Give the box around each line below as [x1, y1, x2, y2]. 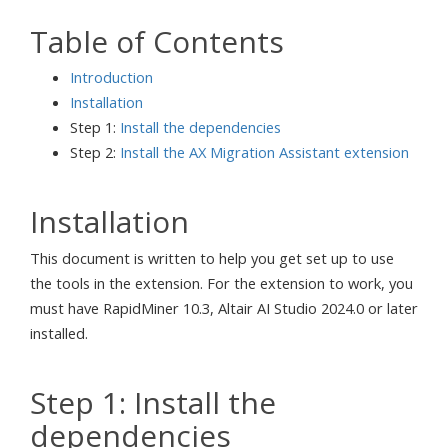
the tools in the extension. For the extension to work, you [30, 272, 413, 293]
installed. [30, 322, 88, 343]
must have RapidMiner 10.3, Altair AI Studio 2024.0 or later [30, 297, 418, 318]
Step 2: [70, 142, 120, 162]
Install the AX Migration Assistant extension [120, 142, 409, 162]
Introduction [70, 67, 153, 87]
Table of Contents [30, 20, 284, 62]
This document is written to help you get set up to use [30, 247, 394, 268]
